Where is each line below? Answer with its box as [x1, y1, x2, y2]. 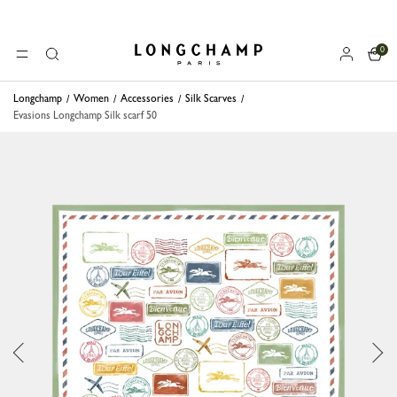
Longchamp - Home [125, 51, 211, 65]
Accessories [121, 92, 174, 105]
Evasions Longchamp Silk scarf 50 [13, 109, 157, 122]
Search [42, 55, 73, 69]
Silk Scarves [185, 92, 237, 105]
